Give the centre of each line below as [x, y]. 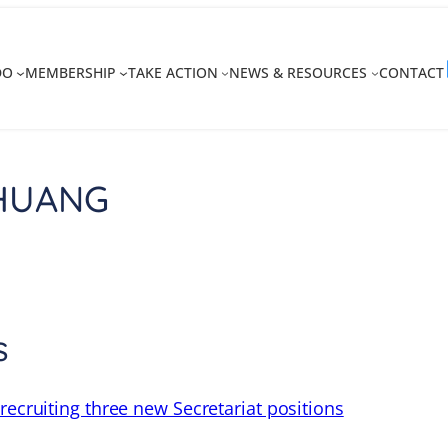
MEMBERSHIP [70, 73]
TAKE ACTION [172, 73]
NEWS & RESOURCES [298, 73]
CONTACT [412, 73]
